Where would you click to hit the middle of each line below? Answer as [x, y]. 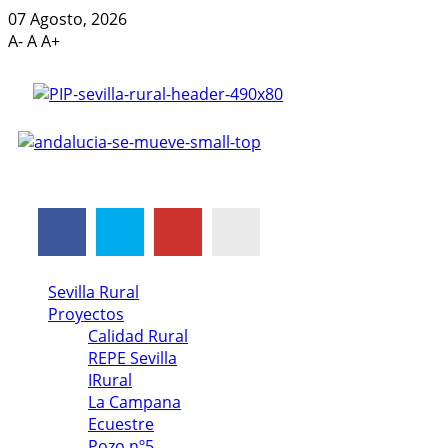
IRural [110, 380]
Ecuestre [121, 424]
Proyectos [86, 314]
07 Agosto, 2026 [67, 19]
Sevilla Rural [93, 292]
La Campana [134, 402]
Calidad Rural [138, 336]
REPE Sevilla [132, 358]
